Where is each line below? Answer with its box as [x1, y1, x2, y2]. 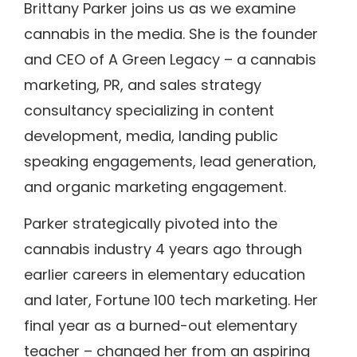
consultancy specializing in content [24, 100, 274, 121]
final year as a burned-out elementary [24, 316, 297, 336]
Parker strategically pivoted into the [24, 214, 277, 234]
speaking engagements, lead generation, [24, 151, 316, 172]
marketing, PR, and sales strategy [24, 75, 261, 96]
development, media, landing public [24, 126, 278, 147]
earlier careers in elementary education [24, 265, 305, 285]
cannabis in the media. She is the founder [24, 24, 318, 45]
